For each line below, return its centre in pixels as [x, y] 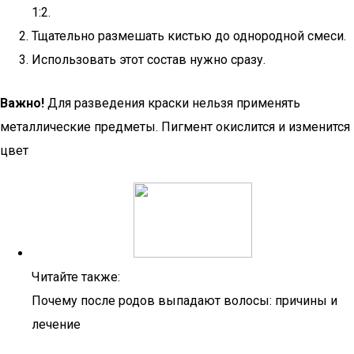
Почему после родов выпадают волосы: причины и [185, 301]
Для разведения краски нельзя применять [172, 103]
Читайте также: [76, 277]
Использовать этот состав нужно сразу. [149, 60]
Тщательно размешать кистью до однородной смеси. [189, 36]
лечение [56, 324]
